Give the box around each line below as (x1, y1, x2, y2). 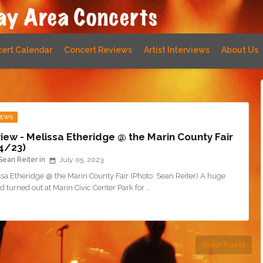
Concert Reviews (64, 45, 132, 55)
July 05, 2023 (59, 156, 103, 164)
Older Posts (201, 240, 246, 249)
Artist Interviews (144, 45, 210, 55)
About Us (221, 45, 258, 55)
